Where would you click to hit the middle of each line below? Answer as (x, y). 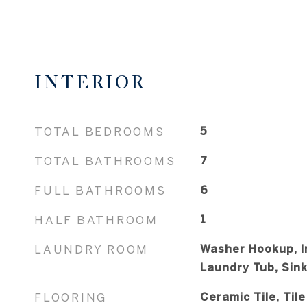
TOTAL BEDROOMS (100, 131)
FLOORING (71, 297)
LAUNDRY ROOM (91, 249)
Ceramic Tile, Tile (253, 296)
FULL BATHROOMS (100, 190)
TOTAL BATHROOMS (105, 160)
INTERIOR (90, 82)
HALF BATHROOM (96, 219)
